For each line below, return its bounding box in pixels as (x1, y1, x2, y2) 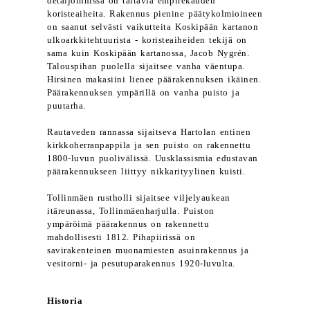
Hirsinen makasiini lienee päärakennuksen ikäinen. (47, 75, 262, 84)
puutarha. (47, 101, 86, 111)
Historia (47, 296, 83, 306)
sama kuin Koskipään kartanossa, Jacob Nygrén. (47, 48, 250, 58)
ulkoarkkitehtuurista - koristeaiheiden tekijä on (47, 35, 247, 45)
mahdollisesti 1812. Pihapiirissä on (47, 232, 196, 242)
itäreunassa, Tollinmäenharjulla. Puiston (47, 206, 215, 216)
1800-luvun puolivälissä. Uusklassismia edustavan (47, 154, 258, 163)
